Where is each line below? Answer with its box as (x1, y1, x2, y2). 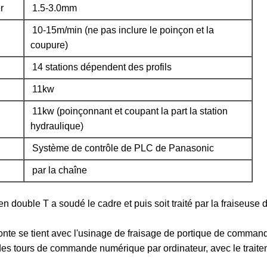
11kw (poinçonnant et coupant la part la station (32, 106, 228, 116)
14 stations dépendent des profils (32, 62, 172, 72)
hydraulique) (30, 121, 83, 131)
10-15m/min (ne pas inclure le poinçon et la (32, 25, 214, 35)
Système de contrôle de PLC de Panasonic (32, 143, 214, 153)
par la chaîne (32, 165, 87, 175)
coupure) (30, 40, 68, 50)
